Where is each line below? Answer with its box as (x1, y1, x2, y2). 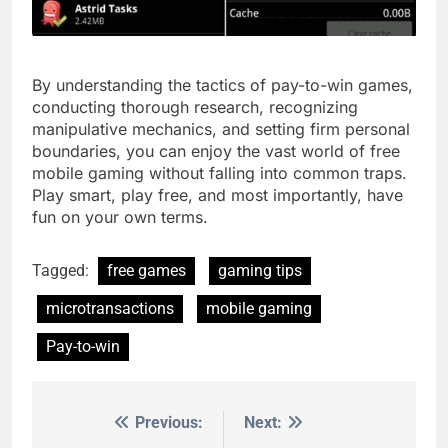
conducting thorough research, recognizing (32, 96, 358, 117)
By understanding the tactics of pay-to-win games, (32, 74, 413, 95)
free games (107, 260, 186, 280)
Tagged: (32, 260, 93, 280)
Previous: (135, 412, 203, 432)
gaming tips (218, 260, 302, 280)
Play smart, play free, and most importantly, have (32, 184, 403, 205)
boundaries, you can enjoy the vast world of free (32, 140, 400, 161)
